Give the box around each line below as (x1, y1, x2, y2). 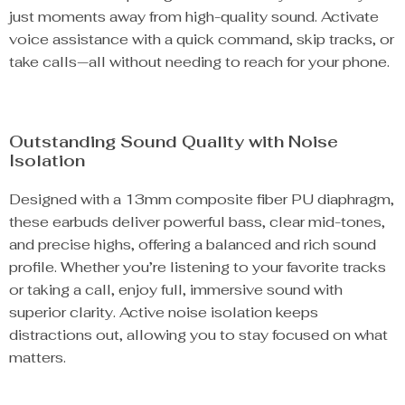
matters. (9, 348, 66, 367)
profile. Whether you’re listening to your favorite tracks (9, 258, 386, 277)
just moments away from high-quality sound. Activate (9, 7, 379, 26)
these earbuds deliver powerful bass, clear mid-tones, (9, 212, 385, 231)
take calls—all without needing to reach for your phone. (9, 52, 390, 71)
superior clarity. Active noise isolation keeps (9, 303, 318, 322)
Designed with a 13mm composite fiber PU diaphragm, (9, 190, 394, 209)
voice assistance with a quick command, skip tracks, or (9, 30, 394, 49)
